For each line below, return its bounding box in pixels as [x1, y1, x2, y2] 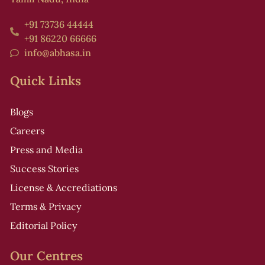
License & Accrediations [10, 182, 117, 193]
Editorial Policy [10, 219, 77, 231]
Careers [10, 125, 44, 137]
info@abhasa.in [24, 47, 91, 59]
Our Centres [10, 248, 83, 264]
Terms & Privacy [10, 201, 81, 212]
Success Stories [10, 163, 79, 174]
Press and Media [10, 144, 83, 156]
